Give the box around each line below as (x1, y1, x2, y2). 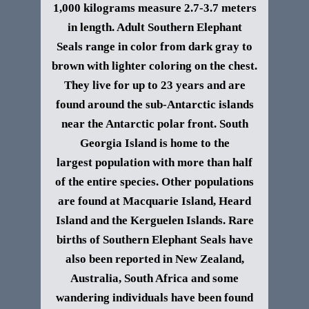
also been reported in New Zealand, (65, 252, 244, 266)
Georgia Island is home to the (79, 137, 230, 150)
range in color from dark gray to (83, 40, 252, 53)
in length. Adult (67, 21, 148, 34)
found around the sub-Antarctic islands (55, 98, 254, 111)
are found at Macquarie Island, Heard (58, 195, 251, 208)
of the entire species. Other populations (55, 175, 254, 188)
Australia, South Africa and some (70, 272, 239, 285)
